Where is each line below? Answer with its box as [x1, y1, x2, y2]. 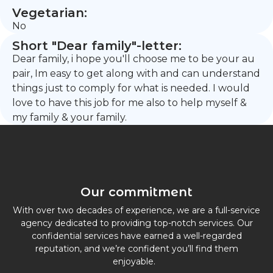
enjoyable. [113, 256, 160, 267]
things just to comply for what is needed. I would [12, 82, 250, 94]
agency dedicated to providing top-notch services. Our [20, 218, 253, 229]
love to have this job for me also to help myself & [12, 97, 247, 108]
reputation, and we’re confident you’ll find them [35, 243, 238, 254]
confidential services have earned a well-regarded [31, 230, 242, 241]
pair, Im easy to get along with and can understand [12, 68, 260, 79]
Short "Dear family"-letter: [12, 38, 182, 53]
